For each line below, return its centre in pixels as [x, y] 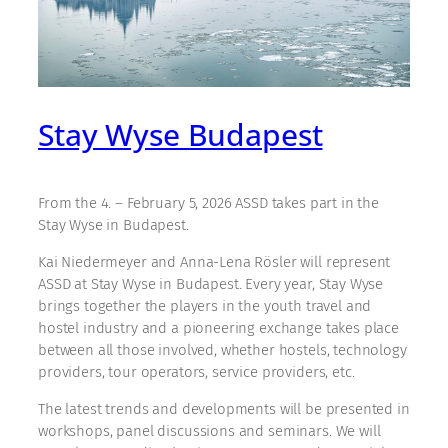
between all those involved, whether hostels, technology [222, 349]
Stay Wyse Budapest [180, 135]
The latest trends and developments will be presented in [224, 408]
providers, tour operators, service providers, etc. [196, 371]
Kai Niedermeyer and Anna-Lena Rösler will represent [214, 261]
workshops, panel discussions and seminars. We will [209, 430]
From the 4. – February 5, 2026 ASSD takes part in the [209, 202]
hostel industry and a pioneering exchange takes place [219, 327]
